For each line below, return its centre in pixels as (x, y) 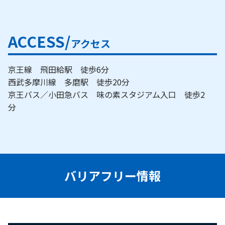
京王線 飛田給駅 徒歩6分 (63, 69)
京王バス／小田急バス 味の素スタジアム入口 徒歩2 (106, 94)
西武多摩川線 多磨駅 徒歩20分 (73, 82)
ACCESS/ (39, 41)
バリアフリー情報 (113, 175)
